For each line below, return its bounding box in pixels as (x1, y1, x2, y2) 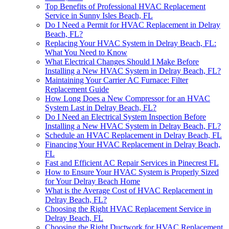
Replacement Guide (45, 85, 109, 94)
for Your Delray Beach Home (45, 177, 140, 186)
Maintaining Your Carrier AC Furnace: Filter (45, 76, 188, 85)
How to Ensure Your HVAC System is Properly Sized (45, 168, 219, 177)
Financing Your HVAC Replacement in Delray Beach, (45, 140, 220, 149)
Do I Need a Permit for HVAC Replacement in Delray (45, 20, 220, 30)
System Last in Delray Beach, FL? (45, 103, 156, 112)
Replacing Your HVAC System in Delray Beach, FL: (45, 39, 216, 48)
